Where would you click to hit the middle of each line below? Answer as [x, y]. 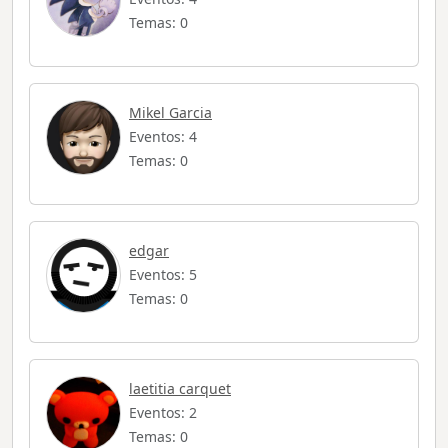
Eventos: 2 [163, 413]
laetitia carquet [180, 389]
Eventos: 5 [163, 275]
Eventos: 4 [163, 137]
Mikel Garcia [170, 113]
